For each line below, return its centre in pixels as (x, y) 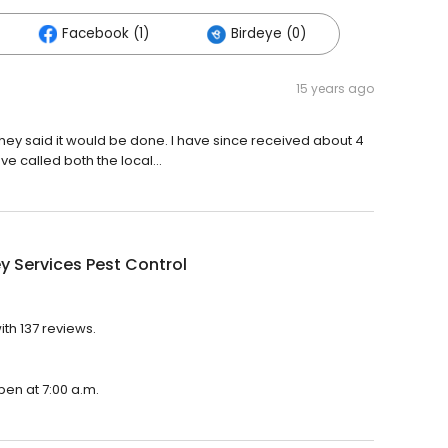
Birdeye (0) (268, 33)
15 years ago (335, 88)
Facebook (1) (105, 33)
